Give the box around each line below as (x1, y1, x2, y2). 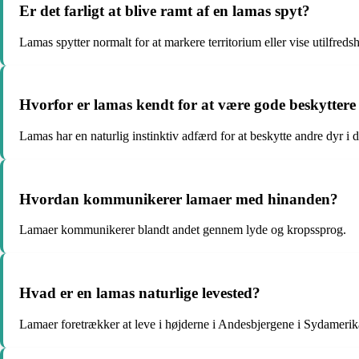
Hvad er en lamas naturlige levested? (19, 284, 260, 302)
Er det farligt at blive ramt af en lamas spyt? (19, 2, 310, 19)
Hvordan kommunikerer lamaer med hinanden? (19, 190, 338, 208)
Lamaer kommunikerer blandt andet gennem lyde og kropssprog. (19, 223, 346, 237)
